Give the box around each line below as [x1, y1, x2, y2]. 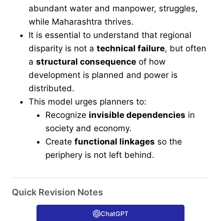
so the [155, 137, 182, 147]
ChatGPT [101, 210, 128, 218]
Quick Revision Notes [12, 187, 103, 198]
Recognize [45, 110, 89, 120]
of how [136, 57, 166, 67]
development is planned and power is [29, 70, 178, 80]
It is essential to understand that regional [29, 30, 191, 40]
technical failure [97, 43, 165, 54]
